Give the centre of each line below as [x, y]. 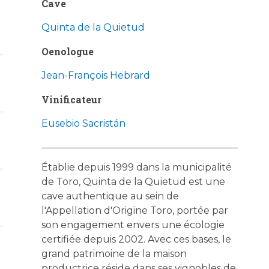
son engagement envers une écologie [133, 225]
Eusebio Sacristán [83, 123]
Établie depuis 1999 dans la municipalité [136, 167]
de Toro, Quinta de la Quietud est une [133, 181]
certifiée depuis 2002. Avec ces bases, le [136, 239]
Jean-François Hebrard [95, 75]
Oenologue [67, 51]
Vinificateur [71, 99]
